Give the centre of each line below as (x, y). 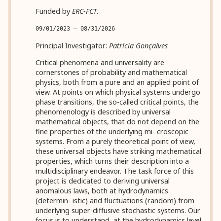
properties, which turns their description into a (112, 161)
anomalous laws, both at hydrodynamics (102, 191)
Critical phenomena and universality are (100, 63)
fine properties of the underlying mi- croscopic (112, 132)
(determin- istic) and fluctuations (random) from (115, 201)
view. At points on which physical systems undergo (118, 92)
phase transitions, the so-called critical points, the (117, 102)
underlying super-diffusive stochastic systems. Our (118, 211)
